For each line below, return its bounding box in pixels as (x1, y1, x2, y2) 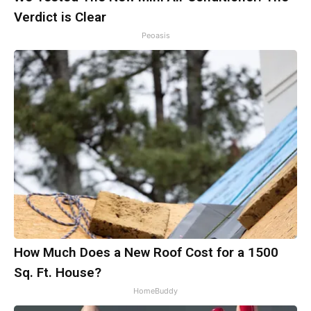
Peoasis (141, 31, 170, 41)
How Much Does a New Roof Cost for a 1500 (14, 244, 278, 261)
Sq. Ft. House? (14, 264, 101, 281)
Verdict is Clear (14, 9, 106, 26)
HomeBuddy (133, 286, 178, 296)
